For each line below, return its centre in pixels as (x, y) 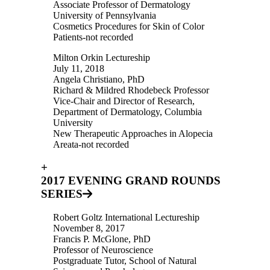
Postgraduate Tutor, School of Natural (125, 261)
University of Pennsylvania (105, 15)
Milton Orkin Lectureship (102, 57)
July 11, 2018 (79, 68)
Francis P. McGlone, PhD (102, 239)
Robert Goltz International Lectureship (126, 218)
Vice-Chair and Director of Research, (124, 101)
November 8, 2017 (89, 228)
